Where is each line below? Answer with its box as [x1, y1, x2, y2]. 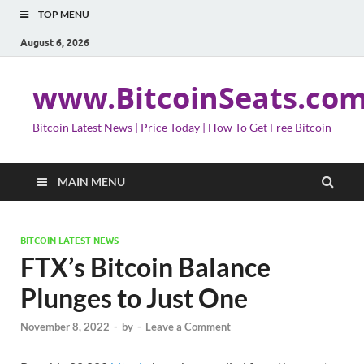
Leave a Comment [145, 320, 231, 334]
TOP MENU [38, 8, 89, 20]
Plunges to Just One [20, 282, 248, 314]
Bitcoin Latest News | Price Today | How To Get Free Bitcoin [32, 120, 331, 134]
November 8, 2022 [20, 320, 110, 334]
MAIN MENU [58, 175, 125, 188]
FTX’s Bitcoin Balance [20, 251, 271, 283]
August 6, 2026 [20, 36, 89, 49]
